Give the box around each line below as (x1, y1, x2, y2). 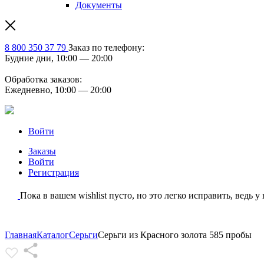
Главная (5, 230, 37, 240)
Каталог (37, 230, 69, 240)
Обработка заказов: (5, 74, 82, 84)
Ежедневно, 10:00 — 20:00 (5, 85, 111, 95)
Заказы (28, 146, 56, 156)
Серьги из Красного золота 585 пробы (98, 230, 252, 240)
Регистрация (28, 167, 79, 177)
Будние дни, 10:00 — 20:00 (5, 53, 113, 63)
